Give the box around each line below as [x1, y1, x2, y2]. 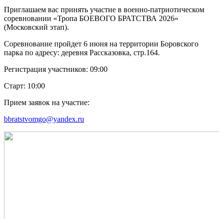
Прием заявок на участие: [4, 98, 91, 107]
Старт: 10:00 [4, 81, 45, 90]
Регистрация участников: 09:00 [4, 65, 108, 73]
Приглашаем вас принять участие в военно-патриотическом [4, 5, 204, 14]
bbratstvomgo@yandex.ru [4, 114, 84, 123]
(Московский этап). [4, 22, 71, 31]
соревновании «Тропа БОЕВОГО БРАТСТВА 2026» [4, 14, 178, 22]
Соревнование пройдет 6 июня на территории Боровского [4, 39, 198, 48]
